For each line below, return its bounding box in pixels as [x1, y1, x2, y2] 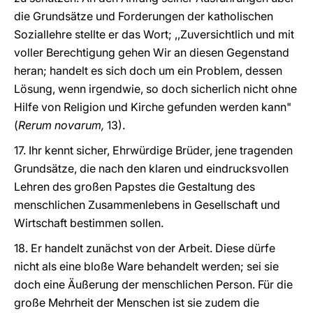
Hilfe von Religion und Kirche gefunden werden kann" [14, 100, 291, 114]
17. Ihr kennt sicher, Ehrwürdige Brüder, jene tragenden [14, 143, 293, 157]
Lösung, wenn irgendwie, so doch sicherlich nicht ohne [14, 82, 297, 96]
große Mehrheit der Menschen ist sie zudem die [14, 296, 259, 310]
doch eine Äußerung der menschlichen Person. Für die [14, 277, 293, 291]
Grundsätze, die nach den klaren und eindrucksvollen [14, 161, 289, 175]
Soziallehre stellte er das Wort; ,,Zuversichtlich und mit [14, 27, 294, 41]
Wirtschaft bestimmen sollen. [14, 216, 163, 230]
